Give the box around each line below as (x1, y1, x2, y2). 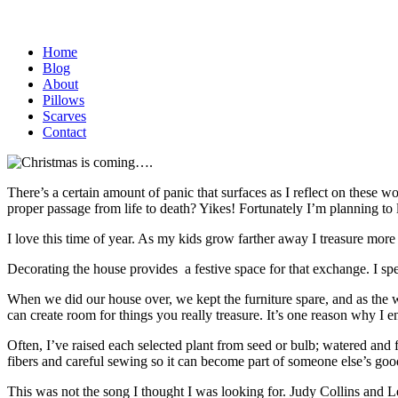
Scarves (43, 108, 86, 123)
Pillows (43, 92, 84, 107)
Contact (43, 124, 86, 139)
